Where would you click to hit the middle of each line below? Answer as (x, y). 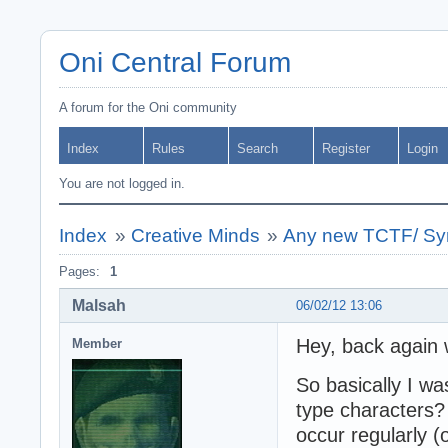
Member (97, 343)
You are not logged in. (122, 183)
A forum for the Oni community (148, 107)
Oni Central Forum (175, 62)
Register (346, 148)
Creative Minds (195, 235)
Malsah (99, 305)
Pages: (79, 271)
